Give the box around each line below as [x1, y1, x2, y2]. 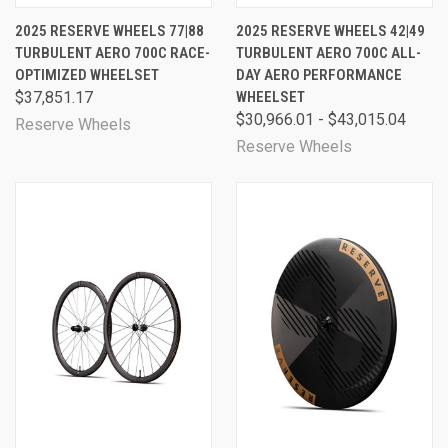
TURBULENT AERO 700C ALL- [236, 43, 421, 62]
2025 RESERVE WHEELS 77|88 [15, 21, 204, 40]
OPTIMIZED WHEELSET [15, 65, 159, 84]
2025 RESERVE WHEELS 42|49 [236, 21, 425, 40]
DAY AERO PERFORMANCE [236, 65, 402, 84]
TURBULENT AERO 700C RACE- [15, 43, 210, 62]
